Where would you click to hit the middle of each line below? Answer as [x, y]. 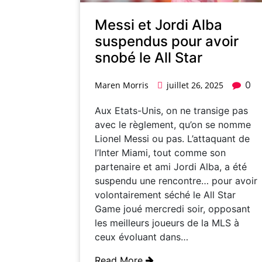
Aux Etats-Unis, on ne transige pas [171, 110]
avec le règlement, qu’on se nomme [173, 124]
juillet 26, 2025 [195, 85]
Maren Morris [122, 85]
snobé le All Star [149, 57]
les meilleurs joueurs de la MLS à [167, 223]
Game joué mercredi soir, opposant [173, 208]
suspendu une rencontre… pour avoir [176, 180]
